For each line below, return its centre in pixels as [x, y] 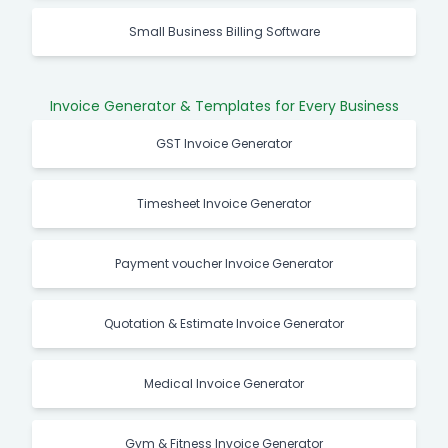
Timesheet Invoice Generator [224, 203]
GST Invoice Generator [224, 143]
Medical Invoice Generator [224, 383]
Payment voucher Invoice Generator [224, 263]
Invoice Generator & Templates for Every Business [224, 105]
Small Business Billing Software [224, 31]
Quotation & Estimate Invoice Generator [224, 323]
